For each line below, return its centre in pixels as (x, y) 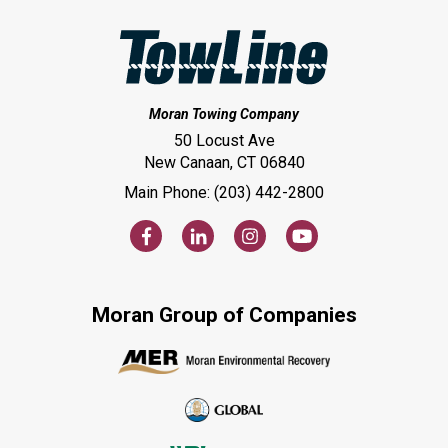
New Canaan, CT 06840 (224, 162)
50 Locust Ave (224, 140)
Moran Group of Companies (224, 314)
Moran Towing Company (224, 113)
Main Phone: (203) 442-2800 (224, 192)
